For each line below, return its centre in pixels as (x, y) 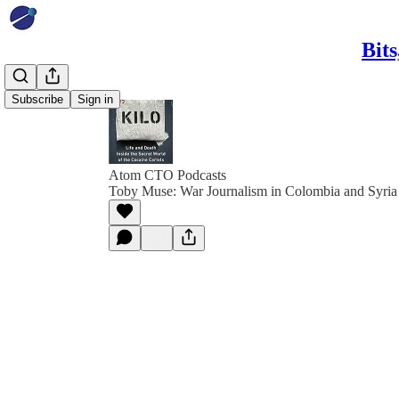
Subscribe (37, 99)
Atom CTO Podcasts (167, 175)
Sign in (95, 99)
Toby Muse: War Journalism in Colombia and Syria (253, 191)
